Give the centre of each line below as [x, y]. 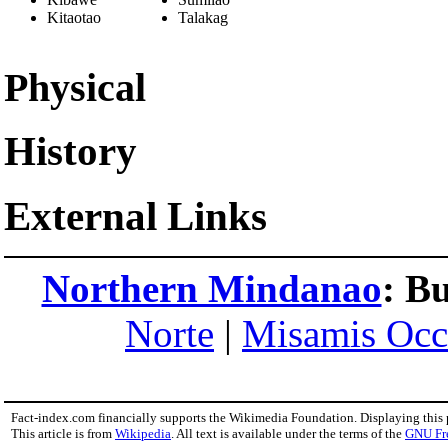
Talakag [203, 17]
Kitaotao [74, 17]
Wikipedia [143, 434]
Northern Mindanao [211, 289]
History [70, 151]
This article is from [63, 434]
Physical [75, 87]
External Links [135, 216]
